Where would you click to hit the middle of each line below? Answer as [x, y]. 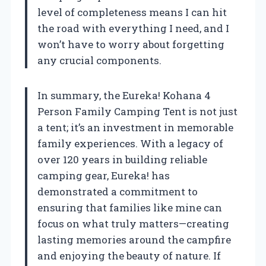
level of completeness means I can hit [132, 12]
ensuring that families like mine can [130, 207]
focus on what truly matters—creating [133, 223]
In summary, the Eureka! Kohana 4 [124, 95]
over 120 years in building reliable [122, 159]
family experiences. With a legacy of [130, 143]
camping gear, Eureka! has [104, 175]
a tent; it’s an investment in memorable [135, 127]
